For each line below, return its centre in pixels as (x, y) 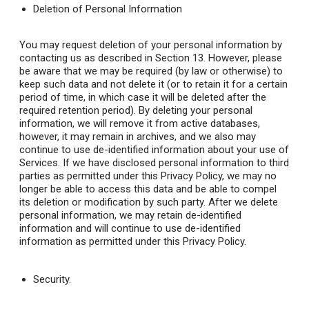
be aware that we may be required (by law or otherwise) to (151, 71)
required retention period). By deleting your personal (136, 111)
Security (51, 280)
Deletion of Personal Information (108, 9)
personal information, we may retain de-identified (130, 216)
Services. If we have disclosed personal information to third (154, 163)
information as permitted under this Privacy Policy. (133, 242)
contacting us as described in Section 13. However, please (151, 58)
